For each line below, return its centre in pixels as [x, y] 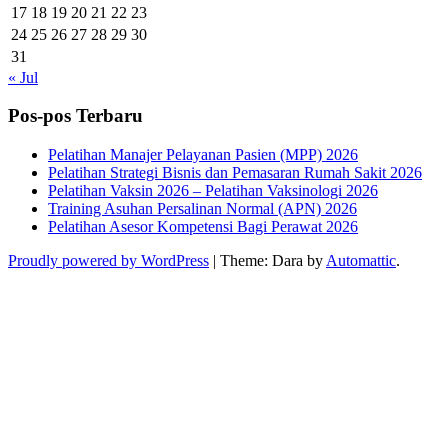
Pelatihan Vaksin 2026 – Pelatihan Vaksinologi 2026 [213, 191]
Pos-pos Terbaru [75, 116]
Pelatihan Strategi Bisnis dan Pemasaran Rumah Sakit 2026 [235, 173]
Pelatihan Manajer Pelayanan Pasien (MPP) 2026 [203, 155]
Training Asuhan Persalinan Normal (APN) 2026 [202, 209]
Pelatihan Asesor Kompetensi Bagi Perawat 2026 [203, 227]
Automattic [361, 261]
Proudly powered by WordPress [108, 261]
